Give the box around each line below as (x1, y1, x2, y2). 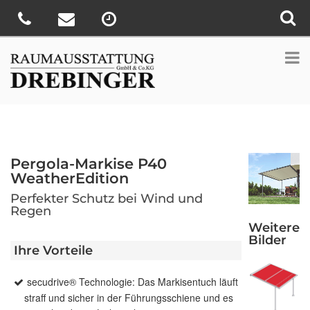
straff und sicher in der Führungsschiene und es (24, 291, 233, 305)
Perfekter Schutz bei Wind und (10, 191, 203, 207)
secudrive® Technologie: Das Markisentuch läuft (27, 275, 238, 289)
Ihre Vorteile (14, 243, 93, 259)
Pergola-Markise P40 (10, 155, 167, 173)
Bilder (248, 232, 286, 248)
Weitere (248, 219, 300, 235)
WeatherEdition (10, 170, 129, 188)
